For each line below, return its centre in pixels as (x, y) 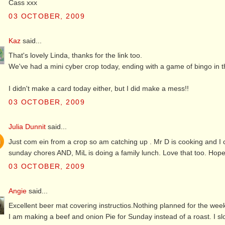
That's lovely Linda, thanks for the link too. (76, 55)
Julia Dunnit (27, 127)
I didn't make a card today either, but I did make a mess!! (99, 89)
